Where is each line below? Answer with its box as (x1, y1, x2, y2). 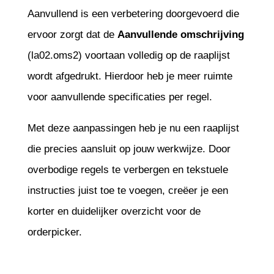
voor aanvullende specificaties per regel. (27, 91, 212, 103)
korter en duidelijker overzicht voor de (27, 205, 201, 217)
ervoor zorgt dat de (27, 28, 117, 40)
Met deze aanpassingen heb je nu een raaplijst (27, 122, 239, 134)
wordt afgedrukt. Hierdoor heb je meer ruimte (27, 70, 232, 82)
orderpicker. (27, 226, 82, 238)
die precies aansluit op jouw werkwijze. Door (27, 143, 231, 155)
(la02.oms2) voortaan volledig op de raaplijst (27, 49, 230, 61)
